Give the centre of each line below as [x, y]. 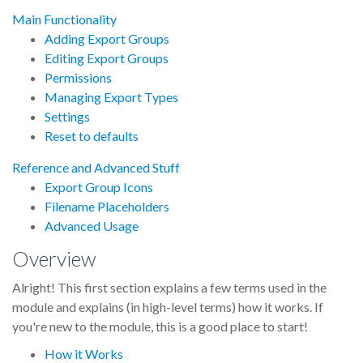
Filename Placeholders [107, 206]
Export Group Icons [99, 187]
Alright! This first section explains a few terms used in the [169, 287]
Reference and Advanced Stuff [96, 167]
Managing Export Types [111, 97]
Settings [67, 116]
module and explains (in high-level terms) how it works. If [168, 307]
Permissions [78, 77]
